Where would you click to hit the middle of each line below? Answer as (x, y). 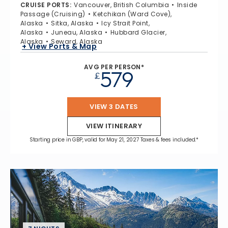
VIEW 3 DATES (114, 106)
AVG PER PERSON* (114, 67)
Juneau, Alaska (77, 32)
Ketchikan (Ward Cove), (133, 14)
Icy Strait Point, (126, 23)
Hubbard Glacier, (138, 32)
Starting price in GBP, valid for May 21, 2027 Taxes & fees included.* (114, 139)
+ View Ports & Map (60, 47)
